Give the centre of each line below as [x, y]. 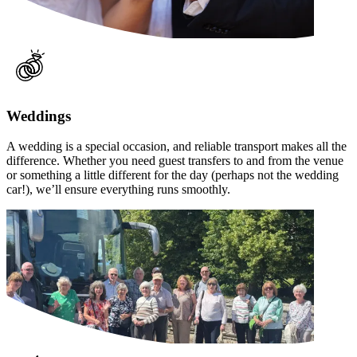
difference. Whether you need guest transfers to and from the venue [175, 161]
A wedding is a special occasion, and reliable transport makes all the [177, 147]
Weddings [39, 116]
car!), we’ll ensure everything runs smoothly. [118, 190]
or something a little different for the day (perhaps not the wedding [173, 175]
